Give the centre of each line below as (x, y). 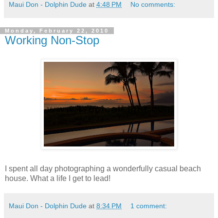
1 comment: (149, 206)
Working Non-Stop (52, 40)
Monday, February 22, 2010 (57, 30)
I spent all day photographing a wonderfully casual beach (103, 168)
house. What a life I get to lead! (58, 178)
